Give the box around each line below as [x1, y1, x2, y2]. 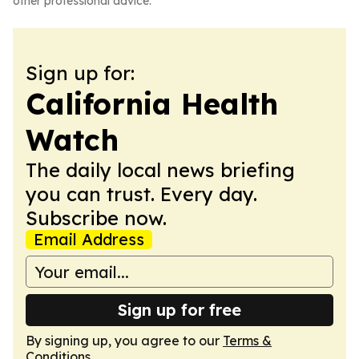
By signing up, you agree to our [26, 333, 223, 349]
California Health [26, 86, 278, 122]
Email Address [34, 229, 144, 249]
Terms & [223, 333, 272, 349]
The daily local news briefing [26, 158, 295, 182]
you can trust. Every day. [26, 182, 257, 206]
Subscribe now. [26, 206, 167, 230]
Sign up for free [118, 300, 241, 320]
